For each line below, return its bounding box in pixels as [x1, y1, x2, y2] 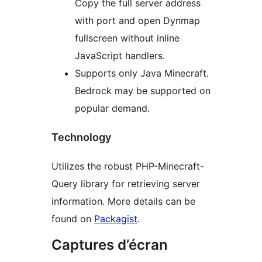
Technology [51, 131, 111, 144]
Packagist [94, 213, 137, 225]
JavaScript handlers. [75, 50, 165, 62]
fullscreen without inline [75, 32, 180, 44]
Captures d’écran [51, 236, 168, 254]
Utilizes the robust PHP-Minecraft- [51, 160, 204, 173]
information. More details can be [51, 195, 195, 208]
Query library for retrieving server [51, 178, 200, 190]
